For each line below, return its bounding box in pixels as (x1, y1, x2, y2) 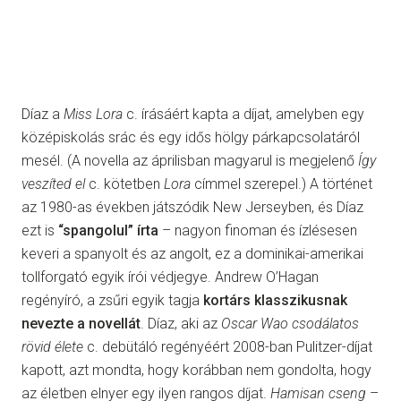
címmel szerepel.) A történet (191, 175, 372, 193)
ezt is (21, 222, 58, 240)
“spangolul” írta (58, 222, 158, 240)
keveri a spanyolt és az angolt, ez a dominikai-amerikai (21, 245, 363, 263)
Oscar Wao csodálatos (221, 315, 359, 333)
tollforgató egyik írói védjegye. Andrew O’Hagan (21, 269, 319, 286)
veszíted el (21, 175, 85, 193)
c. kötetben (85, 175, 164, 193)
